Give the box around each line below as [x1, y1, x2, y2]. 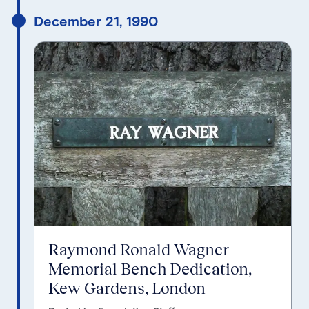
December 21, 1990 [34, 12, 158, 30]
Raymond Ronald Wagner [48, 239, 229, 259]
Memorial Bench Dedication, [48, 259, 252, 279]
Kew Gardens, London [48, 278, 206, 298]
